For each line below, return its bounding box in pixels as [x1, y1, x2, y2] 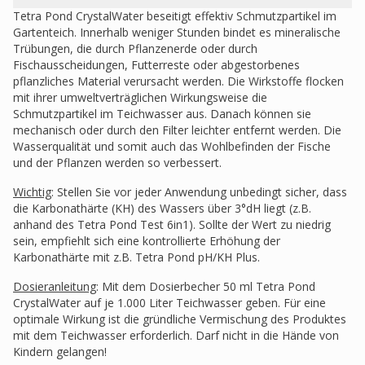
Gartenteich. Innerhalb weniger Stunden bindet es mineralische [13, 24, 341, 40]
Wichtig [13, 184, 51, 200]
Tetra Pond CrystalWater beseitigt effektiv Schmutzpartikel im [13, 8, 336, 24]
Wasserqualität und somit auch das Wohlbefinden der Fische [13, 139, 331, 154]
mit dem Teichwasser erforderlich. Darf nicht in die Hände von [13, 328, 339, 343]
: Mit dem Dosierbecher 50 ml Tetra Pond [96, 279, 315, 294]
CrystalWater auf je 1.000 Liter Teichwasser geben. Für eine [13, 295, 326, 310]
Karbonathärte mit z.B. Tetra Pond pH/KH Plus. [13, 249, 260, 265]
